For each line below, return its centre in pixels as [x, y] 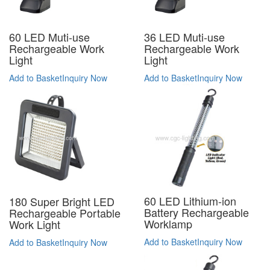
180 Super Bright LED [62, 202]
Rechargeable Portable [65, 213]
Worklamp [168, 224]
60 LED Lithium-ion [190, 201]
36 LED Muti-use [184, 37]
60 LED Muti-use [49, 37]
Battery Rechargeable [196, 212]
